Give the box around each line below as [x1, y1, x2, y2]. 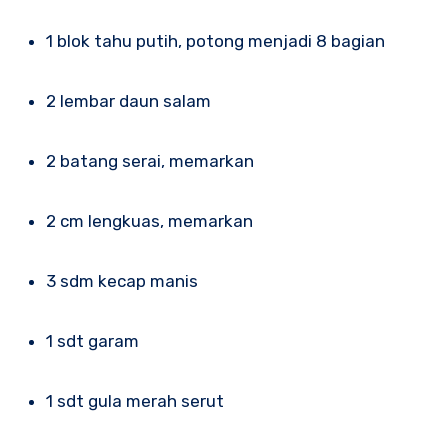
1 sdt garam [52, 330, 139, 351]
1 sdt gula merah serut [52, 390, 224, 411]
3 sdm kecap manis [55, 270, 198, 291]
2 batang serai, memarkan [55, 150, 254, 171]
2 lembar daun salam [55, 90, 211, 111]
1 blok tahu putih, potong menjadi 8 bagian [52, 30, 385, 51]
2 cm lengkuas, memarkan [55, 210, 253, 231]
